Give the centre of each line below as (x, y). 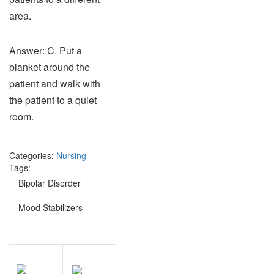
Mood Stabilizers (50, 207)
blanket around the (50, 67)
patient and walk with (55, 83)
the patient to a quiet (53, 100)
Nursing (71, 155)
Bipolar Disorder (50, 183)
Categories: (31, 155)
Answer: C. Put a (46, 50)
